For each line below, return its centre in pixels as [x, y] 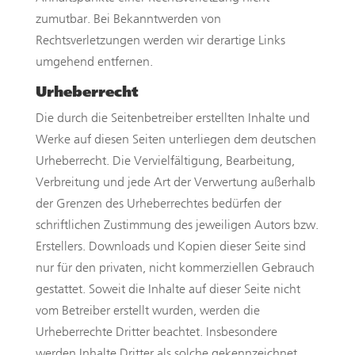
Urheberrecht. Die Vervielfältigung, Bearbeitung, [165, 161]
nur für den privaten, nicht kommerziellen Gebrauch [175, 268]
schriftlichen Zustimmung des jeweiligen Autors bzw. [177, 225]
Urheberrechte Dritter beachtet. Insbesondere [156, 332]
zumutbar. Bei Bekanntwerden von [128, 19]
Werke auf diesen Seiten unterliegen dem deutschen [176, 139]
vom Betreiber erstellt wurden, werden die [147, 311]
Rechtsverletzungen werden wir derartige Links [160, 40]
